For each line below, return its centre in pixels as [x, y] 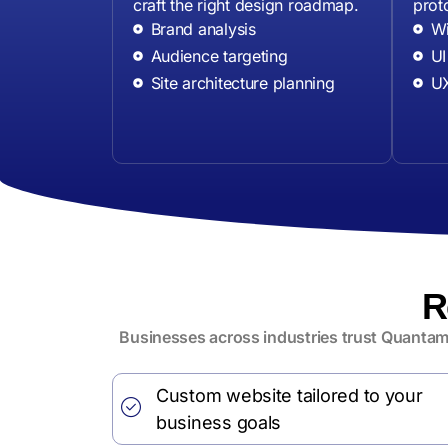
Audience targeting [219, 56]
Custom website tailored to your [289, 396]
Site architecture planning [242, 83]
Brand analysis [203, 29]
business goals [219, 423]
